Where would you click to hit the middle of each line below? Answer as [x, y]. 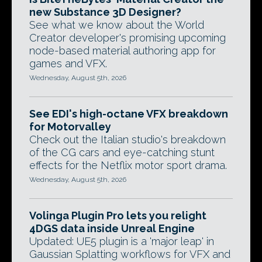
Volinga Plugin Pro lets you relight [118, 216]
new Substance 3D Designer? [105, 12]
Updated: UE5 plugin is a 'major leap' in [122, 241]
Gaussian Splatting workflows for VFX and [130, 254]
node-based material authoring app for [123, 51]
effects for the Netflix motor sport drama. [128, 165]
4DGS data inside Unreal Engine [112, 228]
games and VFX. [68, 63]
